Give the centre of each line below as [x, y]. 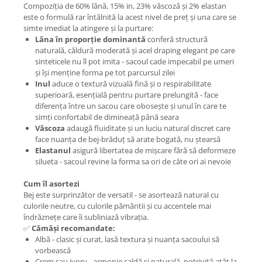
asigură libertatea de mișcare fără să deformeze [153, 151]
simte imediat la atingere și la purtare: [88, 28]
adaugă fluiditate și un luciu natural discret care [148, 128]
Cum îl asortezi [51, 184]
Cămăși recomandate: [73, 228]
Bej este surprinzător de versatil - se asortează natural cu [121, 195]
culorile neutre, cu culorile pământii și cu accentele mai [117, 206]
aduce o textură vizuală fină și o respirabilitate [131, 84]
